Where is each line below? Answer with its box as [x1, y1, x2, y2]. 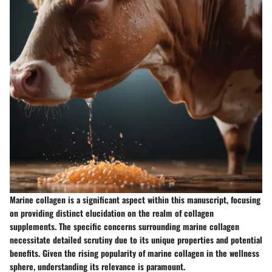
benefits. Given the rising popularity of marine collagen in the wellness [10, 246, 259, 260]
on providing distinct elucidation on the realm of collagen [10, 206, 214, 220]
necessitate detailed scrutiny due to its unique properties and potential [10, 233, 262, 246]
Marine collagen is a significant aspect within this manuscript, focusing [10, 193, 260, 206]
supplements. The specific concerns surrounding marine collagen [10, 220, 239, 233]
